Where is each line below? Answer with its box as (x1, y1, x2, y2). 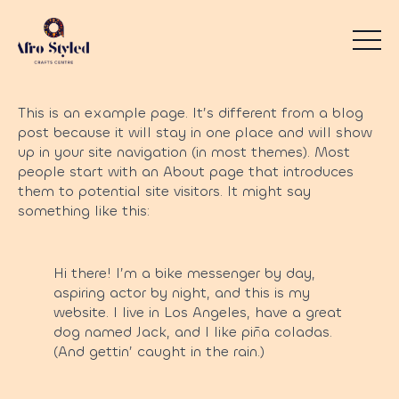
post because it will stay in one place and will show (18, 123, 372, 142)
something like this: (18, 201, 150, 220)
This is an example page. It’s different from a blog (18, 103, 363, 122)
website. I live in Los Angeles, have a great (53, 303, 342, 322)
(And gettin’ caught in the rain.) (53, 342, 265, 361)
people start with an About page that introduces (18, 162, 354, 181)
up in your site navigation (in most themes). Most (18, 142, 350, 161)
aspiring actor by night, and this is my (53, 283, 310, 302)
